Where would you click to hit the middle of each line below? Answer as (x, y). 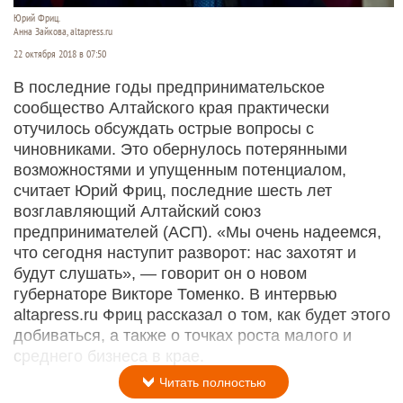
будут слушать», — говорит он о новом (160, 274)
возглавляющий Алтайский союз (137, 212)
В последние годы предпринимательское (169, 88)
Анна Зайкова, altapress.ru (63, 32)
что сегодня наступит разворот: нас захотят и (185, 253)
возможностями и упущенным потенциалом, (180, 170)
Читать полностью (211, 383)
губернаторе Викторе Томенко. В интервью (175, 295)
